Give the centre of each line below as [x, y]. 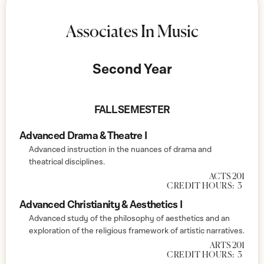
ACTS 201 [227, 176]
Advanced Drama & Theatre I [83, 136]
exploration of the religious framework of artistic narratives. [137, 231]
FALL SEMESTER [132, 110]
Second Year [132, 69]
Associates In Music [132, 32]
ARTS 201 [227, 245]
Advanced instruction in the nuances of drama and [120, 149]
